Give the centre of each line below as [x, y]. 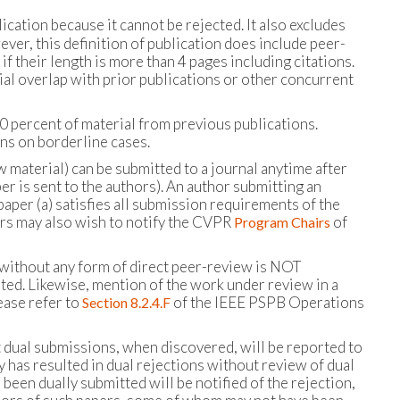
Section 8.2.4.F [126, 302]
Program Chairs [282, 222]
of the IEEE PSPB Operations [267, 302]
